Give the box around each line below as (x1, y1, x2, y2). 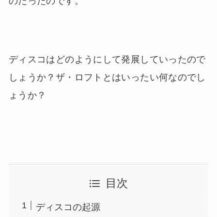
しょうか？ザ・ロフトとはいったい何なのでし (8, 72, 206, 82)
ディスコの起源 (36, 201, 101, 212)
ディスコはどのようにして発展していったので (8, 54, 206, 64)
